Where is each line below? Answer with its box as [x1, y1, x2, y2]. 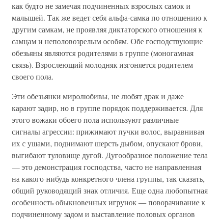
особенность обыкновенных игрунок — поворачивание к [12, 197, 205, 207]
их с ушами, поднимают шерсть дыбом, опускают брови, [12, 138, 203, 148]
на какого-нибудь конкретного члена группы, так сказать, [12, 173, 205, 184]
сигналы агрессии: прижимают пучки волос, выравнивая [12, 126, 204, 137]
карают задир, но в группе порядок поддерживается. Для [12, 103, 203, 113]
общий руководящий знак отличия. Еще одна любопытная [12, 185, 208, 195]
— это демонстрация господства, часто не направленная [12, 162, 201, 172]
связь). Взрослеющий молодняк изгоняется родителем [12, 59, 193, 70]
